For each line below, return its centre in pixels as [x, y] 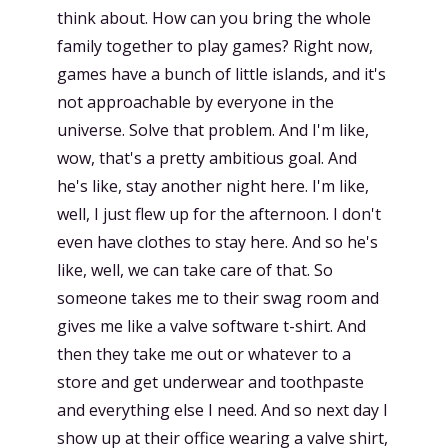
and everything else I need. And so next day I [222, 410]
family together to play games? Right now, [215, 46]
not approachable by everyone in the [195, 102]
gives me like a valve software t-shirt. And [211, 326]
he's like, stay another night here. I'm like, [213, 186]
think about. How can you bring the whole [214, 18]
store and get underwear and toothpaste [210, 382]
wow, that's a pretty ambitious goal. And [207, 158]
